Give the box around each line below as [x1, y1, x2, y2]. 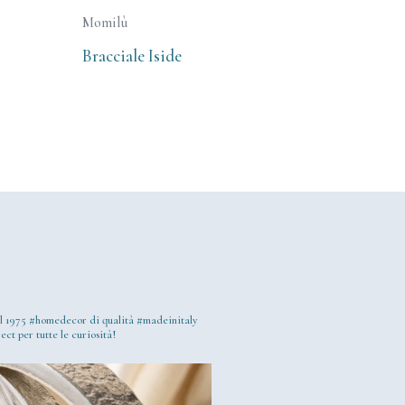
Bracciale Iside [82, 44, 182, 66]
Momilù [82, 13, 128, 32]
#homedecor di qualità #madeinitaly [25, 312, 198, 327]
